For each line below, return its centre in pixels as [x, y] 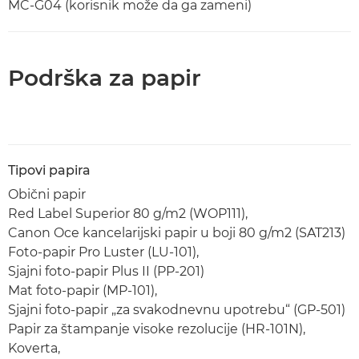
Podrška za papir [105, 78]
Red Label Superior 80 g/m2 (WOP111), [128, 214]
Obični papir [47, 194]
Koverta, [34, 348]
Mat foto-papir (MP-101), [83, 290]
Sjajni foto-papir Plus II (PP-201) [106, 271]
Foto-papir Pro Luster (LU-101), [103, 252]
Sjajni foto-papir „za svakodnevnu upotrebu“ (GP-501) [177, 310]
